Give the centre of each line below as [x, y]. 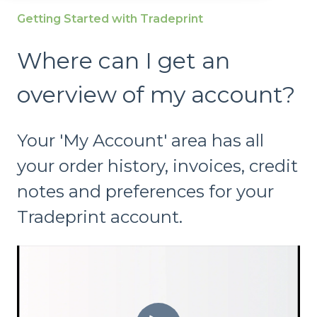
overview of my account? [156, 95]
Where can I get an [123, 61]
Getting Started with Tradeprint [110, 19]
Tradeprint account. [100, 217]
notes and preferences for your [145, 191]
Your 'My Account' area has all [140, 140]
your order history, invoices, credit [157, 166]
